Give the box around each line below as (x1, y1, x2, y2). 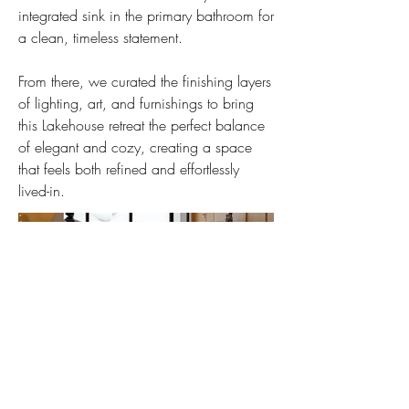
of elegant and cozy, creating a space (18, 136, 252, 157)
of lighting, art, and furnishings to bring (18, 92, 254, 113)
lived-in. (18, 180, 65, 201)
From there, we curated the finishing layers (18, 70, 271, 91)
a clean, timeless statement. (18, 26, 183, 47)
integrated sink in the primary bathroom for (18, 5, 274, 26)
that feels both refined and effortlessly (18, 158, 239, 179)
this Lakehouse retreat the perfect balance (18, 114, 265, 135)
